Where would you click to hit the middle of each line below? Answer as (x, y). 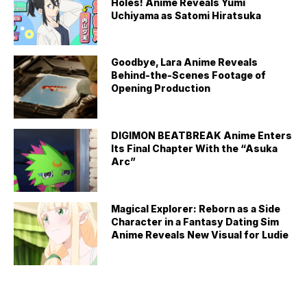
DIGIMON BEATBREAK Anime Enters (202, 136)
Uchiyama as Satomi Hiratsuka (186, 15)
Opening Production (161, 88)
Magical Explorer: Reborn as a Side (196, 209)
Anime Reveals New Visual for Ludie (200, 235)
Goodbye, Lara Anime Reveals (185, 62)
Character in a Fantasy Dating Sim (195, 222)
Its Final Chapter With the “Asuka (195, 149)
